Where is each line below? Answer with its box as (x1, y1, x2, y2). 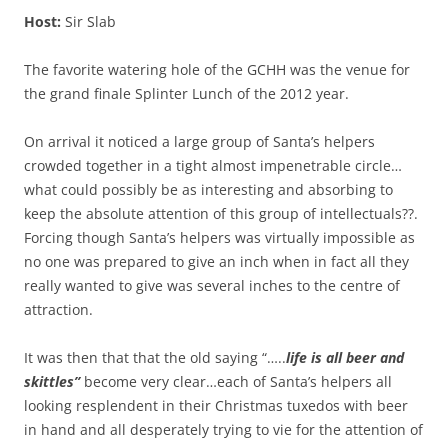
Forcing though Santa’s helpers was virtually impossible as (24, 228, 415, 248)
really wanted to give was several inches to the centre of (24, 276, 400, 296)
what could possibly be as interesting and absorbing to (24, 180, 393, 200)
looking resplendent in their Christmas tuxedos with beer (24, 396, 408, 416)
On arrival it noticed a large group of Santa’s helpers (24, 132, 375, 152)
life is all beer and (286, 348, 404, 368)
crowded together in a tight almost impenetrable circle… (24, 156, 402, 176)
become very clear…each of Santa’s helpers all (80, 372, 392, 392)
